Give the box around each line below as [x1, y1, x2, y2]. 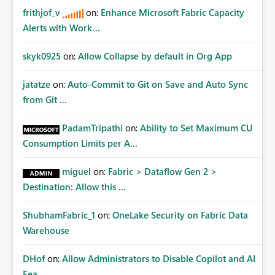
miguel [62, 165, 91, 178]
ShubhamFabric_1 [23, 209, 95, 222]
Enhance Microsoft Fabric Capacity [101, 6, 244, 19]
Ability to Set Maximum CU [140, 122, 253, 134]
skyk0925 [23, 50, 61, 63]
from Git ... [23, 93, 67, 106]
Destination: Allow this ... [23, 180, 126, 193]
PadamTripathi [62, 122, 123, 134]
